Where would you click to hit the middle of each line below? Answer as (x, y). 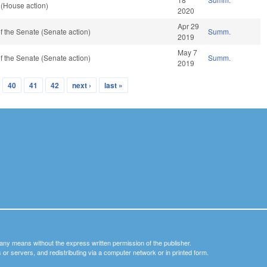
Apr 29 (189, 26)
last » (113, 86)
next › (81, 86)
